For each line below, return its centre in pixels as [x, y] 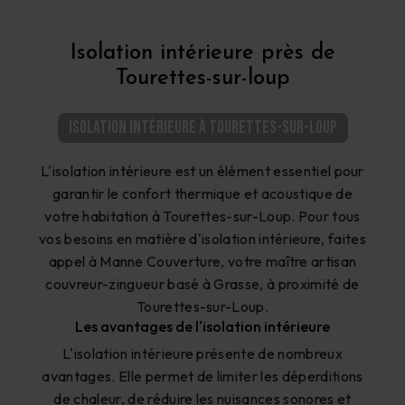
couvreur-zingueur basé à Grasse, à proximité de [202, 284]
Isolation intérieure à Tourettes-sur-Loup [202, 128]
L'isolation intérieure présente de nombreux [202, 354]
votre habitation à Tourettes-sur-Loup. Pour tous [202, 217]
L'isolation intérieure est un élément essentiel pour [202, 171]
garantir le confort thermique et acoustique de [202, 194]
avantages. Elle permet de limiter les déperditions [202, 377]
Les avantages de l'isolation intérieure [202, 327]
